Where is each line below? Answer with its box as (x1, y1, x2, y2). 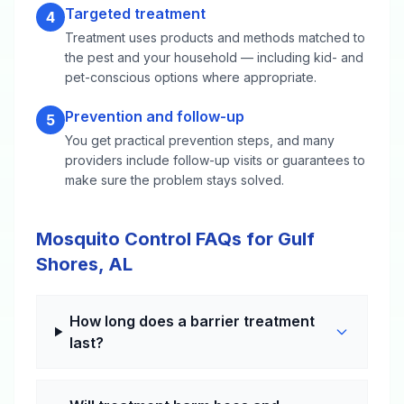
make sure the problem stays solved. (65, 172, 284, 188)
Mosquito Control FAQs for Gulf (36, 228, 315, 250)
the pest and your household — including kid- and (65, 50, 363, 65)
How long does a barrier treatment (69, 312, 316, 330)
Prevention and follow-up (65, 107, 244, 125)
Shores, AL (36, 253, 133, 275)
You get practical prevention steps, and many (65, 133, 335, 148)
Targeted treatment (65, 5, 206, 23)
